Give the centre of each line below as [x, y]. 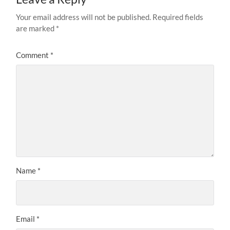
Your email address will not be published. [84, 17]
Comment [33, 55]
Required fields [178, 17]
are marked [36, 28]
